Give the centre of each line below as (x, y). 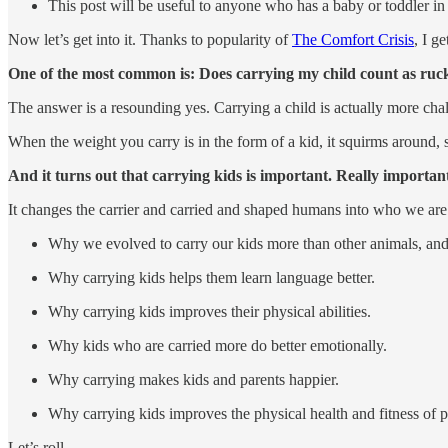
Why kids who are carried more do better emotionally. (217, 346)
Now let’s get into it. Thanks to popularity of (150, 40)
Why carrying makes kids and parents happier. (193, 380)
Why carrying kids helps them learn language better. (211, 278)
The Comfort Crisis (353, 40)
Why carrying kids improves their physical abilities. (209, 312)
